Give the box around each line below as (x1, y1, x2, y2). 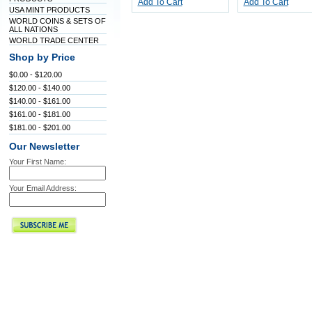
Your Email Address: (8, 184, 77, 192)
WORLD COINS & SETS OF (8, 17, 106, 25)
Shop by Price (8, 52, 75, 63)
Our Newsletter (8, 141, 79, 152)
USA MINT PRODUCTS (8, 6, 90, 14)
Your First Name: (8, 157, 66, 166)
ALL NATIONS (8, 25, 58, 33)
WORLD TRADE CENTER (8, 36, 99, 45)
